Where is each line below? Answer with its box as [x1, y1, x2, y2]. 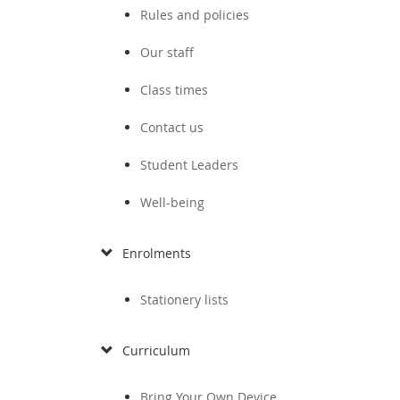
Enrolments [122, 245, 191, 262]
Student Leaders [140, 156, 238, 173]
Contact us [140, 119, 204, 136]
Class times [140, 81, 208, 98]
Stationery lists [140, 291, 229, 308]
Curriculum [122, 342, 190, 359]
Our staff [140, 44, 194, 61]
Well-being [140, 194, 204, 211]
